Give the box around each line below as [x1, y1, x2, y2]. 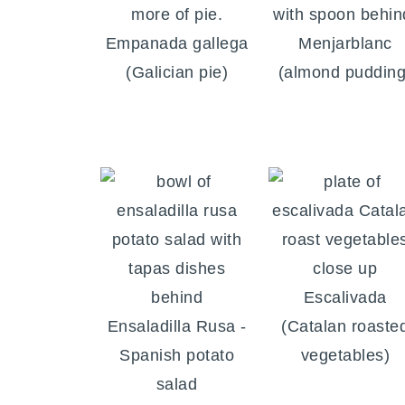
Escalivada [303, 288, 387, 307]
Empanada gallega [105, 34, 249, 53]
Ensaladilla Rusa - [107, 317, 247, 336]
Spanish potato [119, 346, 235, 365]
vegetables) [300, 346, 391, 365]
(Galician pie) [126, 63, 229, 82]
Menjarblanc [298, 34, 392, 53]
